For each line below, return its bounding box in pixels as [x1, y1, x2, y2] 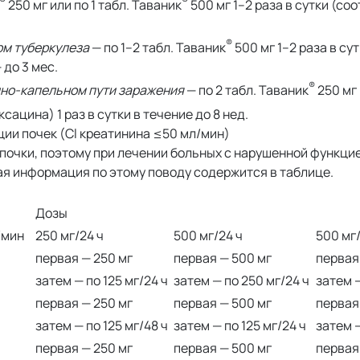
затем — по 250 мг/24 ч [174, 271, 309, 289]
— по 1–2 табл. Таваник [89, 39, 226, 57]
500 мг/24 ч [174, 226, 243, 244]
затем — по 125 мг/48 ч [35, 316, 168, 334]
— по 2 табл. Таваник [184, 81, 309, 100]
